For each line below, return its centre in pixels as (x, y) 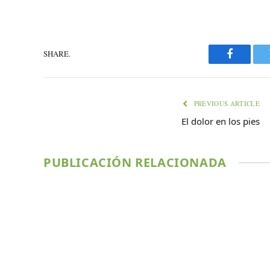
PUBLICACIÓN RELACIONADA (135, 162)
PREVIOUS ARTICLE (226, 103)
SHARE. (57, 54)
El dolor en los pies (221, 121)
